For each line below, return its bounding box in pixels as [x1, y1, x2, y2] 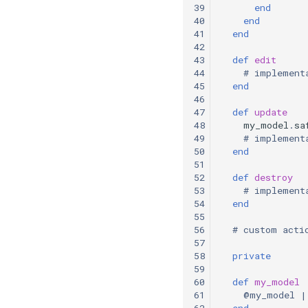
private [232, 249, 271, 262]
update [254, 105, 287, 118]
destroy [254, 170, 293, 184]
